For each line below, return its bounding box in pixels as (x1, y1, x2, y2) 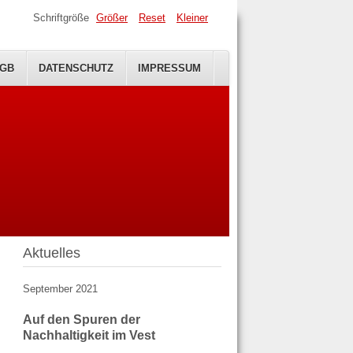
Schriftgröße (33, 12, 89, 24)
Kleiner (176, 12, 208, 24)
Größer (96, 12, 128, 24)
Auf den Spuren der (22, 312, 140, 326)
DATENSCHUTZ (39, 62, 113, 74)
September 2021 (22, 283, 98, 295)
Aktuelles (22, 245, 80, 262)
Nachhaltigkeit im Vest (22, 328, 155, 342)
